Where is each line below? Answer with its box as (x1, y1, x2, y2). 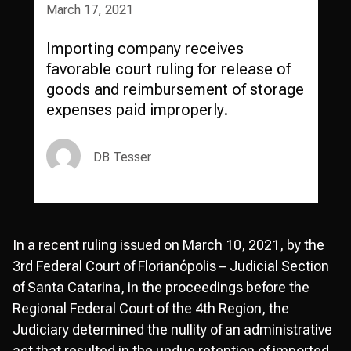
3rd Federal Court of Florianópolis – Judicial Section (13, 258, 329, 274)
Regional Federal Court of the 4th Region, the (13, 300, 289, 317)
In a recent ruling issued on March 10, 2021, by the (13, 237, 324, 253)
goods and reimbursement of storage (45, 80, 304, 99)
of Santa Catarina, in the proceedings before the (13, 279, 309, 295)
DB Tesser (92, 150, 151, 165)
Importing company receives (45, 39, 244, 58)
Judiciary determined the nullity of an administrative (13, 321, 332, 338)
